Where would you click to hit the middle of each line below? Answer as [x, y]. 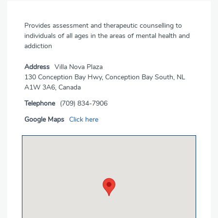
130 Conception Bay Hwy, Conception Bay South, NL [105, 77]
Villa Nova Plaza [79, 67]
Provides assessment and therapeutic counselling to [103, 26]
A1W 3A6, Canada [53, 87]
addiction [38, 46]
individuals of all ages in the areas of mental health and [107, 36]
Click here [84, 119]
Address [37, 67]
